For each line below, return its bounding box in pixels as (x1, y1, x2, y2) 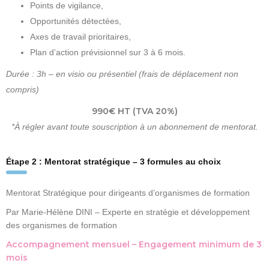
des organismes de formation (6, 220, 117, 231)
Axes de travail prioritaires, (30, 32, 131, 42)
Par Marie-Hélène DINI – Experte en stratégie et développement (6, 207, 250, 217)
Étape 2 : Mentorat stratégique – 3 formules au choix (6, 157, 221, 167)
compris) (6, 85, 39, 95)
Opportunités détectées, (30, 16, 121, 26)
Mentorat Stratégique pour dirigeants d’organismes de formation (6, 188, 250, 198)
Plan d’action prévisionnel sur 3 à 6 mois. (30, 47, 186, 58)
